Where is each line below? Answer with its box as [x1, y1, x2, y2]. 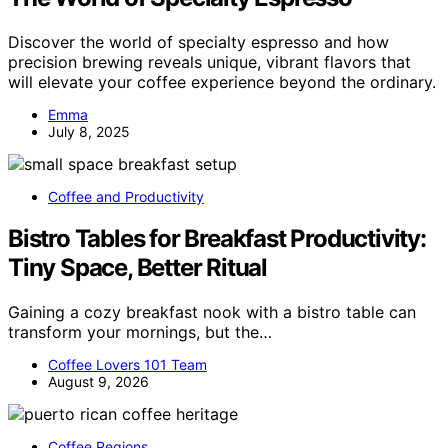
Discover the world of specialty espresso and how [8, 31, 389, 52]
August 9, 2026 [48, 373, 149, 391]
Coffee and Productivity [48, 187, 204, 205]
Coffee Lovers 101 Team [48, 356, 207, 374]
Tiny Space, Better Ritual [8, 253, 268, 283]
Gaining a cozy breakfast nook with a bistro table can [8, 302, 416, 323]
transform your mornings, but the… [8, 322, 272, 343]
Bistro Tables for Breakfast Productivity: [8, 224, 426, 254]
